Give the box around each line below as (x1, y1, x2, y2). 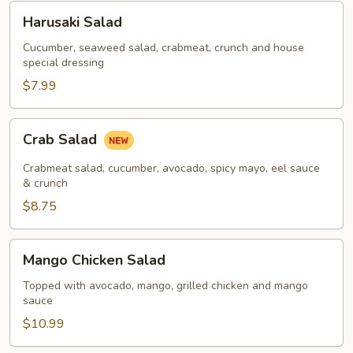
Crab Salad (23, 130, 101, 150)
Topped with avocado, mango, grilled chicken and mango (23, 278, 308, 293)
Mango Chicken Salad (23, 251, 165, 269)
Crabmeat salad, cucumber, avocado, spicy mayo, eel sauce (23, 161, 320, 176)
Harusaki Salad (23, 13, 122, 32)
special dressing (23, 55, 104, 70)
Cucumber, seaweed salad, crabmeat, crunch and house (23, 40, 304, 55)
